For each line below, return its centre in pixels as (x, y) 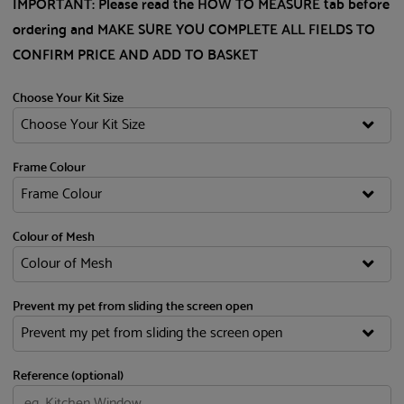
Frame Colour (50, 169)
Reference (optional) (69, 377)
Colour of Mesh (54, 238)
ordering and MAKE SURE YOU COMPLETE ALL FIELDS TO (194, 31)
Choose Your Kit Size (69, 99)
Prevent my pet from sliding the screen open (133, 308)
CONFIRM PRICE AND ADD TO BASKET (136, 56)
